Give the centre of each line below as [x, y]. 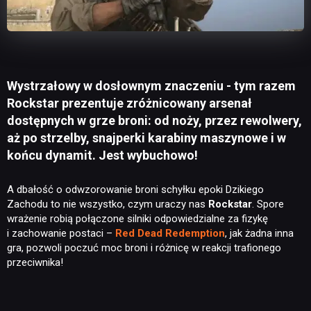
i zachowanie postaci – [61, 234]
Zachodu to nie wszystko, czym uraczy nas [108, 204]
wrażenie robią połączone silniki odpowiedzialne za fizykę [137, 219]
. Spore [268, 204]
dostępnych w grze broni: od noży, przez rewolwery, [154, 121]
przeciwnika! [35, 263]
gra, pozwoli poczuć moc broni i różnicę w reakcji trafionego [144, 248]
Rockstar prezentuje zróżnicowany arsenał [129, 103]
